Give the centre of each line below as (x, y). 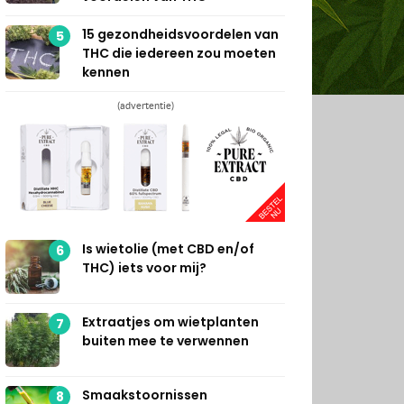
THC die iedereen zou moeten (179, 53)
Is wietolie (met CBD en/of (168, 248)
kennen (106, 72)
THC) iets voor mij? (144, 267)
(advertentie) (145, 105)
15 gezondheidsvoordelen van (180, 34)
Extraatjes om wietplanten (170, 321)
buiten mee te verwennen (165, 340)
